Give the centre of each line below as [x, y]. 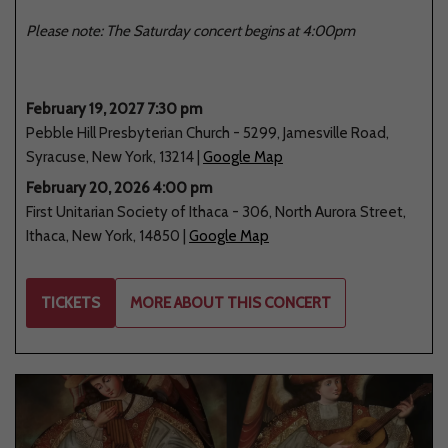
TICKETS [70, 303]
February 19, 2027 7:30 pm [114, 108]
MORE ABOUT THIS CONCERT [230, 303]
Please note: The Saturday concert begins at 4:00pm [190, 30]
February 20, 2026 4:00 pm [119, 188]
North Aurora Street [339, 212]
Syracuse [56, 156]
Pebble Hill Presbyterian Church [128, 132]
